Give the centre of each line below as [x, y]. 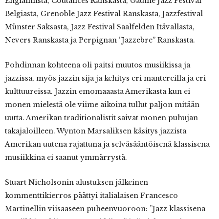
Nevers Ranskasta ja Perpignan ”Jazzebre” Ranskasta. [100, 40]
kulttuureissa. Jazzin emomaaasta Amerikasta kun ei [98, 92]
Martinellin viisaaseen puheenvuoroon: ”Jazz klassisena [105, 209]
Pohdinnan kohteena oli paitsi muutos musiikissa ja [98, 65]
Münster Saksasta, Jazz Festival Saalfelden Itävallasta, [100, 27]
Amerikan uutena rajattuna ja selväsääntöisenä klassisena [107, 144]
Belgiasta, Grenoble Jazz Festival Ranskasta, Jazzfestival [104, 14]
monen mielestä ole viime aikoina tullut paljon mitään [102, 105]
